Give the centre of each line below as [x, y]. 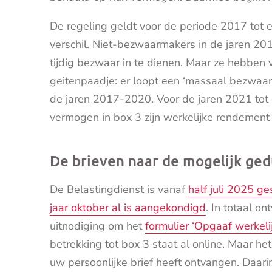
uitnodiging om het [97, 226]
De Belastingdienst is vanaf [119, 190]
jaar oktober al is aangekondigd [128, 208]
